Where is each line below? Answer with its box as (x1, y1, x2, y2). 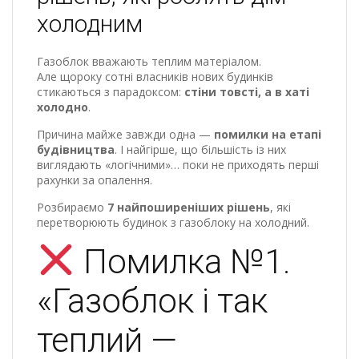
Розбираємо (37, 199, 107, 215)
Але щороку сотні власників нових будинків (37, 68, 273, 84)
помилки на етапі (214, 126, 321, 142)
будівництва (37, 141, 115, 157)
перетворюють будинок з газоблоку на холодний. (37, 214, 309, 230)
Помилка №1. (75, 241, 291, 281)
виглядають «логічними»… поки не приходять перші (37, 156, 319, 172)
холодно (37, 99, 88, 115)
